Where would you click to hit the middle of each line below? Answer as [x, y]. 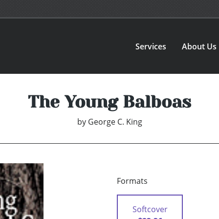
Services [151, 46]
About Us [199, 46]
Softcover [150, 209]
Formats [132, 181]
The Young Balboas [109, 102]
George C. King [115, 122]
